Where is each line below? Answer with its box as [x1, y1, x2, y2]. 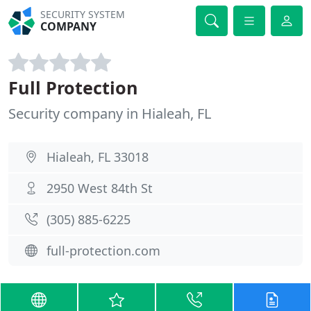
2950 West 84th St [47, 180, 153, 196]
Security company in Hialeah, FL [8, 104, 211, 123]
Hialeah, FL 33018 [47, 149, 149, 165]
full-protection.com [47, 242, 160, 259]
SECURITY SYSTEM [40, 8, 126, 21]
